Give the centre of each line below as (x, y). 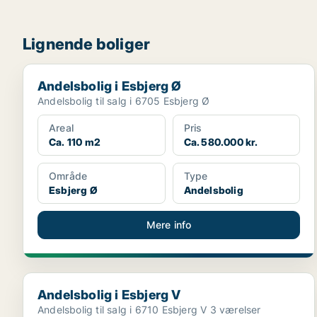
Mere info (169, 225)
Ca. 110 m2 (75, 142)
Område (68, 176)
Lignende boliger (87, 44)
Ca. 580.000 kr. (221, 142)
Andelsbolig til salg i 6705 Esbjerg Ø (124, 101)
